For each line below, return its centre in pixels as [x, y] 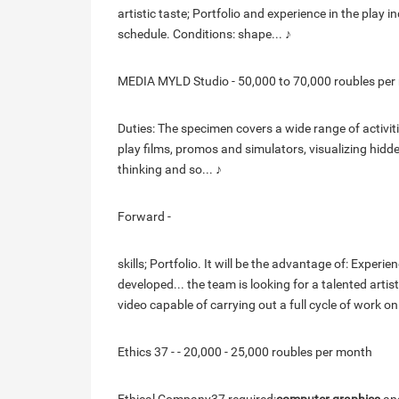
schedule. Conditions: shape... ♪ [204, 34]
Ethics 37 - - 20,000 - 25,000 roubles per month [245, 352]
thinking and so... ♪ [170, 169]
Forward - [144, 216]
